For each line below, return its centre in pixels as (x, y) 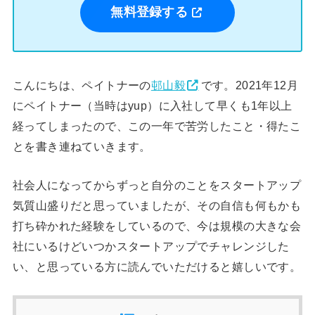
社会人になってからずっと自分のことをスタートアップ (157, 185)
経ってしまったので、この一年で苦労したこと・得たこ (157, 126)
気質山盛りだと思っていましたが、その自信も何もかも (157, 206)
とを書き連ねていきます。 (82, 146)
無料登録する (149, 13)
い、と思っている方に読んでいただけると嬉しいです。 (157, 267)
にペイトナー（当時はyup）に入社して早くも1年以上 (152, 105)
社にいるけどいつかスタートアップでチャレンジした (151, 246)
